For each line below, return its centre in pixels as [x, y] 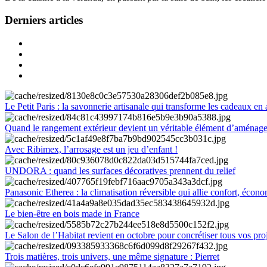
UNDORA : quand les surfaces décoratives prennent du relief [120, 170]
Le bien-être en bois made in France [72, 213]
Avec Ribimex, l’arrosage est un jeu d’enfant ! [91, 149]
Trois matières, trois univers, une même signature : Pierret [112, 256]
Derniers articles [44, 20]
